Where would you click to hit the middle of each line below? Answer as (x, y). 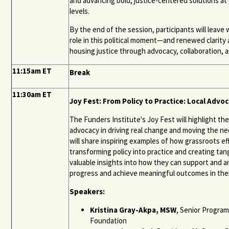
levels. (81, 11)
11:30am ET (32, 94)
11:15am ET (32, 71)
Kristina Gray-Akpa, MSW (133, 210)
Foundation (109, 220)
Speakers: (88, 191)
